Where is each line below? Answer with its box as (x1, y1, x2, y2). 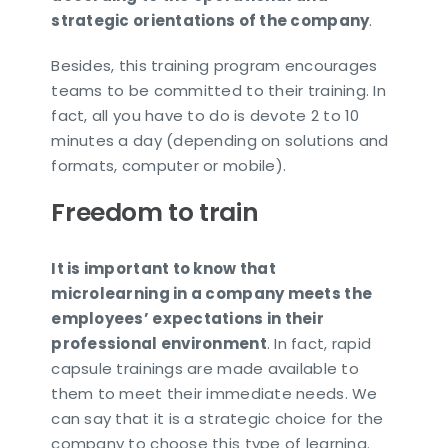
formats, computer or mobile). (51, 155, 287, 177)
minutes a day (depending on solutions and (51, 130, 389, 152)
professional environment (51, 332, 267, 354)
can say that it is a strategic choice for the (51, 407, 384, 429)
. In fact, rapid (266, 332, 372, 354)
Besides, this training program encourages (51, 55, 378, 77)
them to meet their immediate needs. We (51, 382, 378, 404)
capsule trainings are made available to (51, 357, 359, 379)
